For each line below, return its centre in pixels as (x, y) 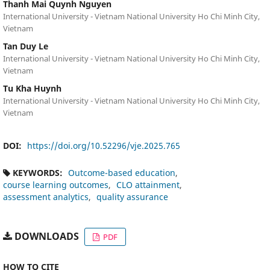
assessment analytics (46, 196)
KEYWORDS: (37, 172)
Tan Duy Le (25, 46)
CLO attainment (148, 184)
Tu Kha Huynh (32, 88)
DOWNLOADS (45, 236)
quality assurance (132, 196)
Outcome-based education (121, 172)
